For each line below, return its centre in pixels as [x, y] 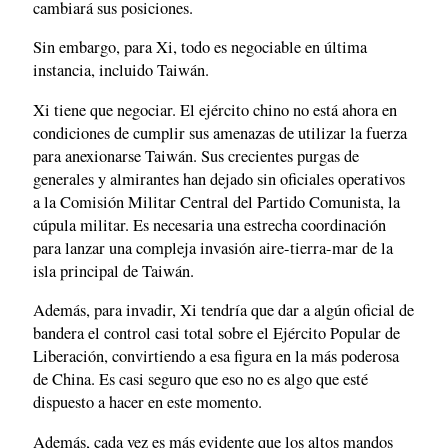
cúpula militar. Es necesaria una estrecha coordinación [209, 224]
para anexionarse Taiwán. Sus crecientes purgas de [196, 155]
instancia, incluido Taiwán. [121, 70]
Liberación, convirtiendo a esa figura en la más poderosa [216, 356]
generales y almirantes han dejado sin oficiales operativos [219, 178]
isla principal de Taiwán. [113, 270]
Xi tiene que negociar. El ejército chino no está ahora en [215, 109]
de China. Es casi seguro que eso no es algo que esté [200, 379]
